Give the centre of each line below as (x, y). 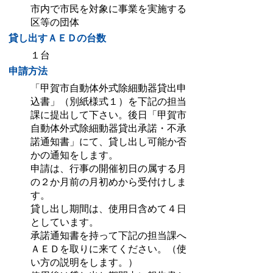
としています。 (65, 222)
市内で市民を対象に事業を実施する (108, 9)
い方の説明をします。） (84, 262)
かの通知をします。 (74, 155)
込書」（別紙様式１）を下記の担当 (108, 101)
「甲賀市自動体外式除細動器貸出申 (108, 88)
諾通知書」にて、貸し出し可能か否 (108, 142)
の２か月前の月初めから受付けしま (108, 182)
